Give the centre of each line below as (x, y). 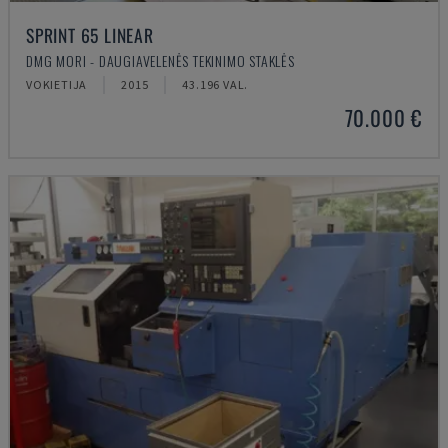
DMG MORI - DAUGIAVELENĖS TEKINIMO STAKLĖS (160, 60)
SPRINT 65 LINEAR (90, 35)
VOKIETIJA (57, 84)
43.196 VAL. (215, 84)
